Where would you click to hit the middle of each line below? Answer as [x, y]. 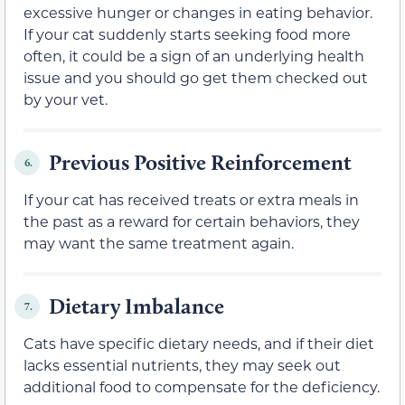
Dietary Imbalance [137, 306]
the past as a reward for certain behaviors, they [192, 221]
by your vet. [66, 99]
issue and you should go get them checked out [196, 78]
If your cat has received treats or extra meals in [191, 200]
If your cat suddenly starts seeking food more [187, 34]
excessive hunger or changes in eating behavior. [198, 13]
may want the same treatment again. [159, 243]
